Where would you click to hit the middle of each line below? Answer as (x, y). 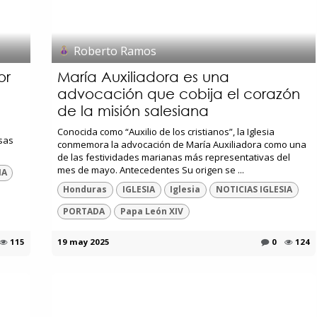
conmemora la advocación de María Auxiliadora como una (181, 145)
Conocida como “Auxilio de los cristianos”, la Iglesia (166, 132)
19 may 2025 (83, 241)
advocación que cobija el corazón (178, 94)
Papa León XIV (151, 211)
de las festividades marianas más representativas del (173, 157)
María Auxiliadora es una (143, 77)
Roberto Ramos (115, 51)
